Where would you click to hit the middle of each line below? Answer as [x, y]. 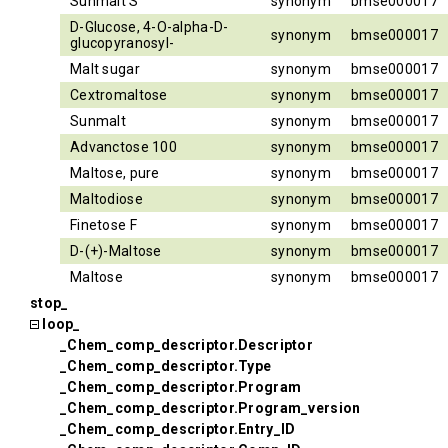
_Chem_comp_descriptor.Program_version [210, 408]
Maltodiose [106, 199]
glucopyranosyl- [122, 43]
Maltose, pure [115, 173]
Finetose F [103, 225]
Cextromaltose [119, 95]
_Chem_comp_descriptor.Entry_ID [178, 429]
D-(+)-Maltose [116, 251]
